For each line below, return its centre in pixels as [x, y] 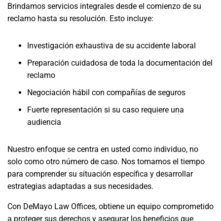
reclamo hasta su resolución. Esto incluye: [80, 18]
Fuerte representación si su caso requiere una [106, 110]
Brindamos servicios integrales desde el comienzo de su [104, 6]
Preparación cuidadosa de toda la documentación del [120, 63]
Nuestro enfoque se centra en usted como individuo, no [103, 149]
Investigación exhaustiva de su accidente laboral [111, 46]
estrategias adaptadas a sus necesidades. [80, 186]
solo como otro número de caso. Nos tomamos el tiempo [106, 162]
